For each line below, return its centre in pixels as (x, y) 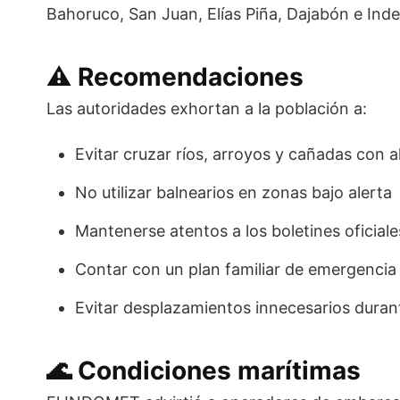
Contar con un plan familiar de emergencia (236, 270)
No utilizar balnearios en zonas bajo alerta (233, 193)
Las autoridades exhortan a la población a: (207, 109)
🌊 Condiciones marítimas (204, 371)
